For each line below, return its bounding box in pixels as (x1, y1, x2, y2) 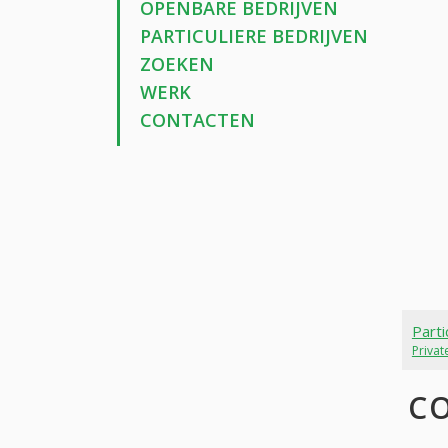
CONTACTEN (139, 108, 255, 133)
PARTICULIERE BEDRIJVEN (139, 24, 368, 49)
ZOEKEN (139, 52, 214, 77)
